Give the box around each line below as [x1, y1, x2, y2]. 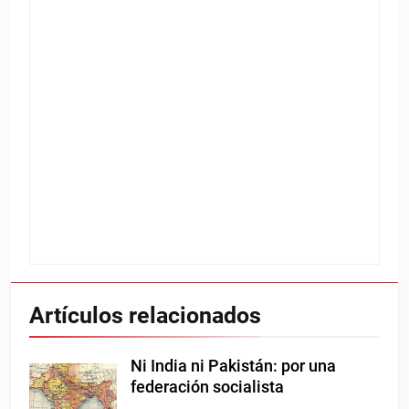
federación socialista [131, 377, 284, 396]
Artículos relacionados [29, 301, 261, 329]
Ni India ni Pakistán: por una [131, 356, 336, 375]
